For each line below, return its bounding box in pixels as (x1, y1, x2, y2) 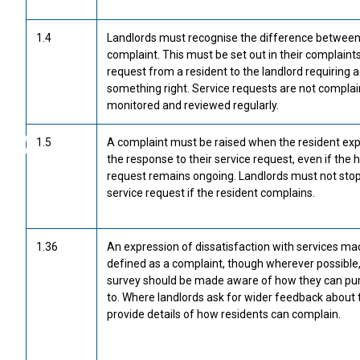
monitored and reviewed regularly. (107, 99, 279, 112)
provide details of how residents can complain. (107, 308, 341, 321)
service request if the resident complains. (107, 186, 315, 199)
